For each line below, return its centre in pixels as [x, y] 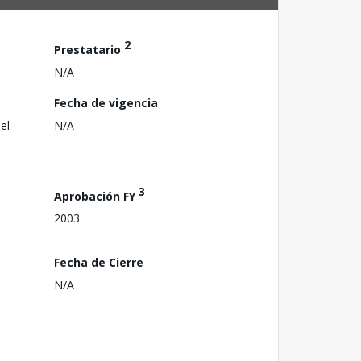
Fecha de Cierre [99, 262]
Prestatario [89, 49]
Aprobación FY [96, 196]
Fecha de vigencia [106, 102]
